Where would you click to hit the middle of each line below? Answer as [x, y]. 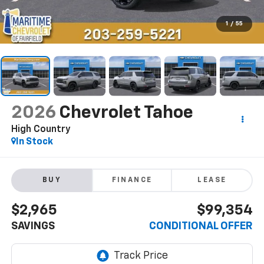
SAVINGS [33, 227]
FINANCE [132, 181]
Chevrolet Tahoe [126, 113]
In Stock [34, 142]
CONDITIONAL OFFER [201, 227]
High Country [41, 129]
